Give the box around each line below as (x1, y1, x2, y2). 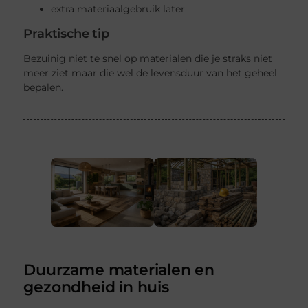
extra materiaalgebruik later (51, 3, 186, 16)
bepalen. (23, 80, 64, 93)
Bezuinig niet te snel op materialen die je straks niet (23, 52, 273, 65)
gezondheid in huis (23, 278, 169, 296)
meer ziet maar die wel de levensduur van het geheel (23, 66, 278, 79)
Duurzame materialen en (23, 261, 215, 279)
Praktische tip (23, 26, 109, 42)
